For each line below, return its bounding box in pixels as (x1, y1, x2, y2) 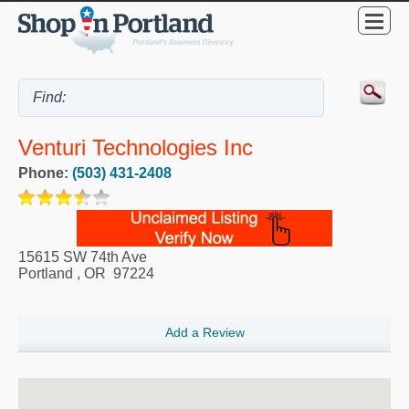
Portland (18, 265, 73, 281)
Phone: (18, 164, 72, 181)
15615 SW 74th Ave (18, 248, 147, 265)
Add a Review (164, 325, 245, 341)
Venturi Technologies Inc (18, 134, 253, 160)
